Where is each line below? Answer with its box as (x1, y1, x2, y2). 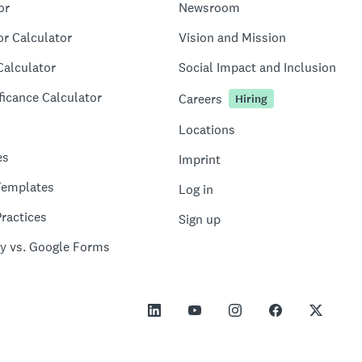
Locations (179, 121, 235, 138)
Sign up (179, 211, 221, 228)
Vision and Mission (179, 29, 286, 46)
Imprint (179, 151, 221, 168)
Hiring (235, 90, 267, 107)
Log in (179, 181, 213, 198)
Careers (179, 90, 222, 107)
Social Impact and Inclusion (179, 59, 336, 76)
